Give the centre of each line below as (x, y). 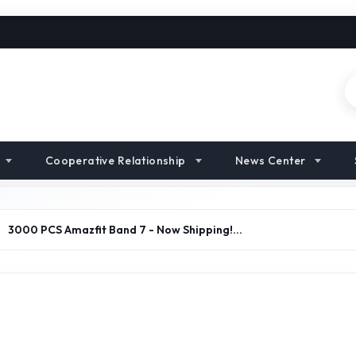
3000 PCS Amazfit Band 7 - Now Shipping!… (125, 230)
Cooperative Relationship (115, 161)
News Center (270, 161)
